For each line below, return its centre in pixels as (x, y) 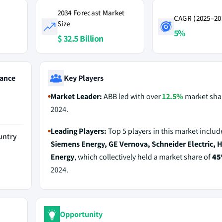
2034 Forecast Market (91, 13)
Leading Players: (78, 131)
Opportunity (81, 214)
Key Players (83, 78)
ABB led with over (132, 96)
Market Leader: (76, 96)
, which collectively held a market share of (143, 157)
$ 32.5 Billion (80, 38)
